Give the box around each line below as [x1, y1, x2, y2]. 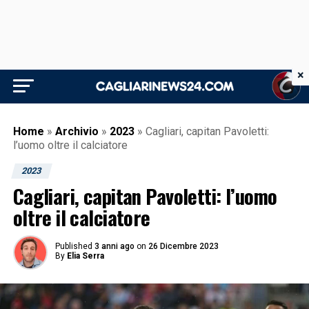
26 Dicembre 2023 [148, 241, 219, 251]
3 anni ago [94, 241, 134, 251]
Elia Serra [66, 251, 104, 261]
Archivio [54, 125, 99, 138]
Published [54, 241, 92, 251]
